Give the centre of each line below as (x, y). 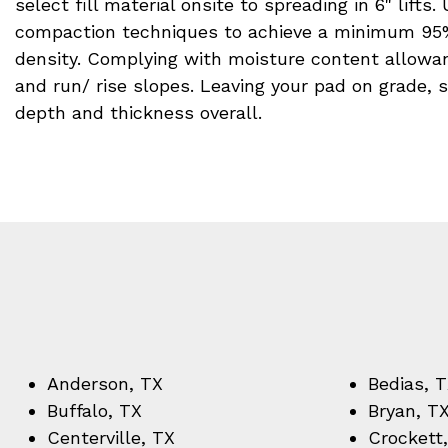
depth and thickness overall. (138, 112)
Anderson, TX (105, 383)
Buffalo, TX (97, 410)
